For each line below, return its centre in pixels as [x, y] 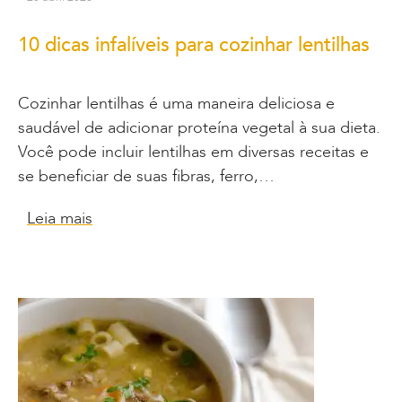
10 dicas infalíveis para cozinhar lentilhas [194, 44]
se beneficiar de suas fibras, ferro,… [146, 176]
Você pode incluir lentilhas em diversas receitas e [193, 152]
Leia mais [60, 218]
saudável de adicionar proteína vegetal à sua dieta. [199, 127]
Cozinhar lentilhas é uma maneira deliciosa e [176, 103]
